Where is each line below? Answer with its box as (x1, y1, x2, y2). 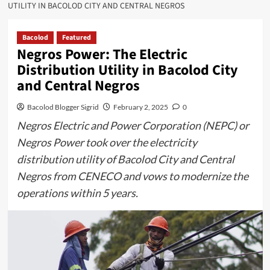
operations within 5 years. (16, 186, 138, 199)
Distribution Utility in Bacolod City (16, 60, 238, 81)
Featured (61, 33, 91, 43)
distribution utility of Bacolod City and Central (16, 152, 234, 166)
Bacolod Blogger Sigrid (27, 102, 99, 111)
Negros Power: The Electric (16, 44, 187, 65)
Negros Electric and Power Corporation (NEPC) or (16, 119, 249, 132)
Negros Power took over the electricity (16, 136, 197, 149)
